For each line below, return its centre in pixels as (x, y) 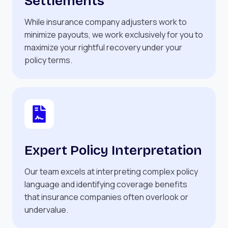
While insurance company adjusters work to (106, 22)
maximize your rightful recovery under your (103, 47)
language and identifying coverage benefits (106, 184)
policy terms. (48, 60)
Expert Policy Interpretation (113, 150)
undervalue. (46, 210)
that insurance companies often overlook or (106, 197)
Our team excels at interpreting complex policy (111, 172)
